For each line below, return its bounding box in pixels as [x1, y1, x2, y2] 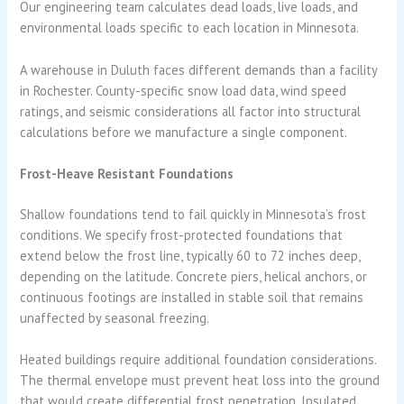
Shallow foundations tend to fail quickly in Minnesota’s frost [20, 205, 367, 223]
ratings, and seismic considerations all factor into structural [20, 102, 362, 120]
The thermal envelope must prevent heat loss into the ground [20, 372, 381, 390]
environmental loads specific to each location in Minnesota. [20, 19, 360, 37]
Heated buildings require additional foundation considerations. [20, 351, 377, 369]
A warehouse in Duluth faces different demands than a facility [20, 60, 378, 78]
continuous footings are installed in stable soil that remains [20, 288, 364, 306]
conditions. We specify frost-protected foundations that [20, 225, 344, 243]
